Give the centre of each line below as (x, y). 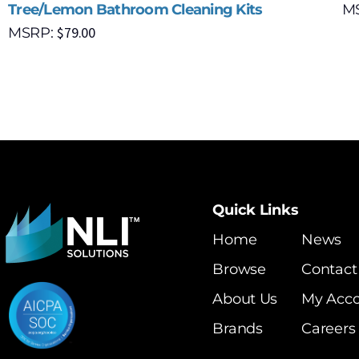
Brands (238, 329)
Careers (329, 329)
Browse (239, 270)
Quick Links (256, 210)
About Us (245, 299)
